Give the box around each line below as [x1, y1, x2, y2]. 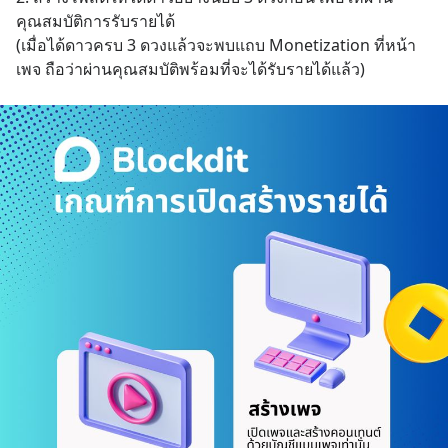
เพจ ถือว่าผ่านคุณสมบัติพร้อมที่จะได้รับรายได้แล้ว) [16, 58, 365, 80]
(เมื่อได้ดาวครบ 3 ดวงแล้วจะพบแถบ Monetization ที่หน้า [16, 34, 416, 56]
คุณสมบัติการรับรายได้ [16, 10, 175, 32]
